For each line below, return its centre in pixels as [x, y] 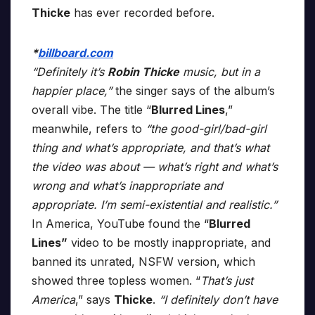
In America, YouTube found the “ [120, 224]
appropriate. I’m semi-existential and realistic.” [154, 205]
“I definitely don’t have [217, 300]
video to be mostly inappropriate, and [169, 243]
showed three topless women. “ [116, 281]
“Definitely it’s [70, 72]
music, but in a [220, 72]
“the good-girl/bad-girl [204, 129]
